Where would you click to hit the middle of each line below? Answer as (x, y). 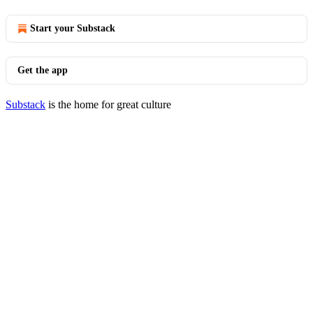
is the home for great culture (108, 104)
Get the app (43, 70)
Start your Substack (73, 28)
